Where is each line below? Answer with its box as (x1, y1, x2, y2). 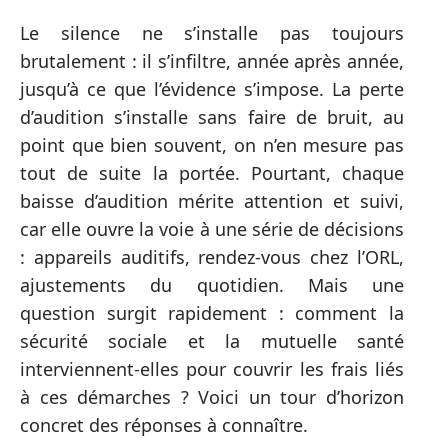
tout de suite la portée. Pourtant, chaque (20, 161, 404, 185)
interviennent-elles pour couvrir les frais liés (20, 357, 404, 381)
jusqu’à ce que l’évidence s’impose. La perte (20, 77, 404, 101)
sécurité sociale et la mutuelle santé (20, 329, 404, 353)
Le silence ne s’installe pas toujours (20, 21, 404, 45)
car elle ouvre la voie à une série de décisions (20, 217, 404, 241)
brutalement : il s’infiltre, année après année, (20, 49, 404, 73)
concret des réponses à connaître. (20, 413, 308, 437)
